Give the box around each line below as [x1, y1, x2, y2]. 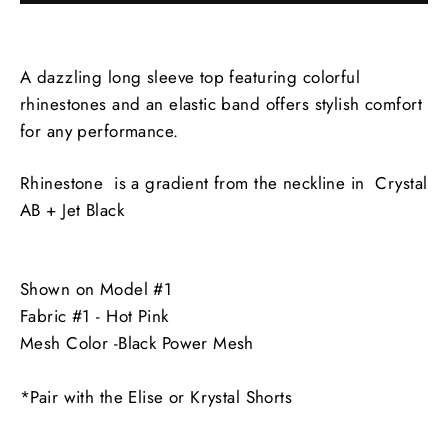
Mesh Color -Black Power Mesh [20, 330, 254, 355]
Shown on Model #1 [20, 276, 173, 301]
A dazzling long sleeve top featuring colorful [20, 64, 361, 89]
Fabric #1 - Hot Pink [20, 303, 169, 328]
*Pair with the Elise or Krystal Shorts [20, 384, 293, 409]
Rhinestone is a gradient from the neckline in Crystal [20, 170, 428, 195]
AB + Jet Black [20, 197, 124, 222]
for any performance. [20, 118, 179, 143]
